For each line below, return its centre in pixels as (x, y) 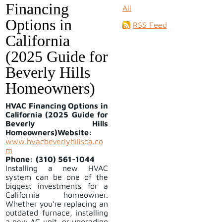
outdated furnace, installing (57, 213)
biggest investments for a (57, 186)
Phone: (19, 159)
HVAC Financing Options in (57, 106)
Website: (75, 133)
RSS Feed (150, 25)
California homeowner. (57, 195)
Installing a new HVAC (57, 168)
